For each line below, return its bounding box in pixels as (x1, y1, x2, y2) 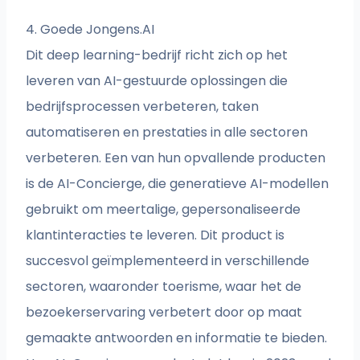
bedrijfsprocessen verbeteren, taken (26, 97, 260, 117)
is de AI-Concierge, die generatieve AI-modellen (26, 174, 329, 194)
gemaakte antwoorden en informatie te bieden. (26, 329, 328, 348)
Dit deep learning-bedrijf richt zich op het (26, 46, 288, 65)
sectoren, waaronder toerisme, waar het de (26, 277, 302, 297)
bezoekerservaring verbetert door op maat (26, 303, 303, 322)
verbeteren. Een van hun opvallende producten (26, 149, 326, 168)
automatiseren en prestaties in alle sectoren (26, 123, 309, 142)
